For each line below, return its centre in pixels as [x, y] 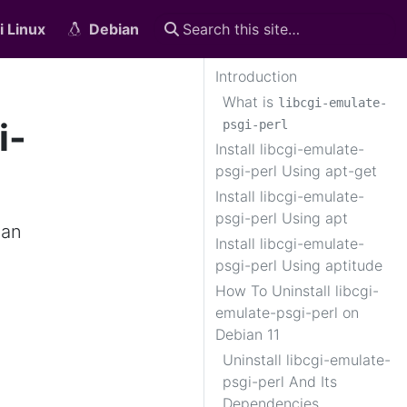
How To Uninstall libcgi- [297, 291]
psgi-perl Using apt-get [296, 171]
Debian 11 [248, 334]
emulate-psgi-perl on [287, 313]
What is [250, 102]
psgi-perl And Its [280, 382]
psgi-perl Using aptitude [299, 265]
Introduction [256, 76]
